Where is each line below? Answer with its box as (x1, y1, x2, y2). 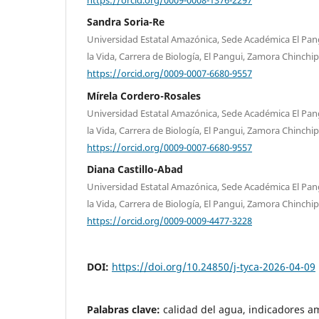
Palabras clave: (87, 302, 163, 316)
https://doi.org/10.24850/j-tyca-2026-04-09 (112, 259, 315, 273)
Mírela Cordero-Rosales (87, 88, 201, 103)
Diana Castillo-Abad (87, 162, 183, 177)
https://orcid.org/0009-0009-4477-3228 (87, 214, 252, 227)
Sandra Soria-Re (87, 15, 164, 29)
